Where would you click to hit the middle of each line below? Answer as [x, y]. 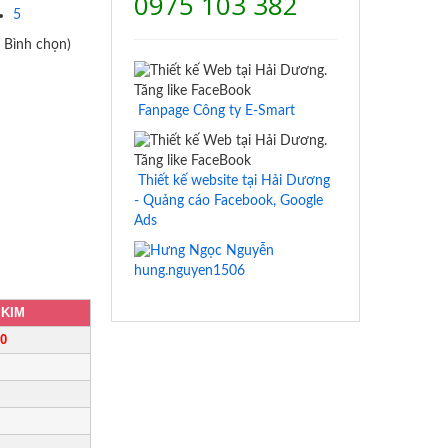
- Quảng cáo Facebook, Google [229, 201]
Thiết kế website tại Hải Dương [234, 181]
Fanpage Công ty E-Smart [217, 111]
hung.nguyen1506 [190, 271]
